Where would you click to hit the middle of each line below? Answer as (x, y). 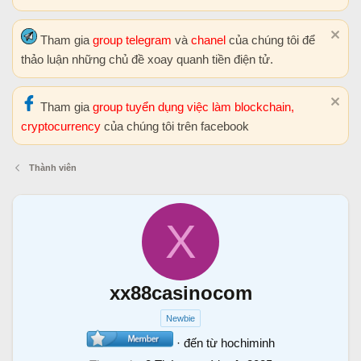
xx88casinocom (180, 293)
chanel (210, 40)
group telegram (134, 40)
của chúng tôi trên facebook (176, 126)
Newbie (180, 318)
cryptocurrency (62, 126)
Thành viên (52, 168)
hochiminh (248, 342)
